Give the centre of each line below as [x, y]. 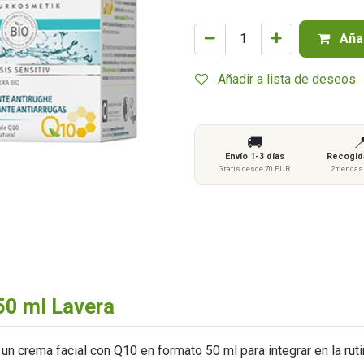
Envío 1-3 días [254, 156]
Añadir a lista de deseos [287, 79]
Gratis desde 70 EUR [255, 169]
